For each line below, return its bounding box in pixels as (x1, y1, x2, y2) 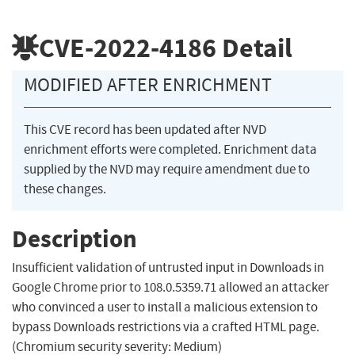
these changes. (24, 181, 106, 198)
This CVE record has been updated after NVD (24, 121, 266, 139)
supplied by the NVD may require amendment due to (24, 161, 310, 178)
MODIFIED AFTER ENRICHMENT (24, 73, 272, 97)
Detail (216, 29, 292, 66)
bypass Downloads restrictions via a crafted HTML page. (12, 319, 319, 336)
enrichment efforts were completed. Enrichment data (24, 141, 317, 158)
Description (12, 222, 137, 255)
